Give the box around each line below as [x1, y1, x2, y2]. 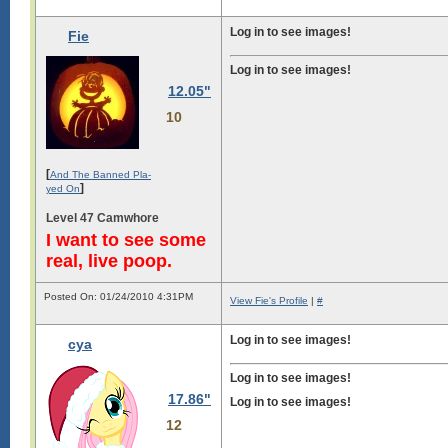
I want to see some [46, 229, 206, 250]
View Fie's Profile [230, 295, 308, 306]
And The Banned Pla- [50, 168, 151, 180]
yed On [46, 182, 80, 194]
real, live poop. [46, 250, 172, 271]
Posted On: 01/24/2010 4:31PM [44, 291, 193, 302]
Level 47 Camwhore [46, 210, 159, 225]
